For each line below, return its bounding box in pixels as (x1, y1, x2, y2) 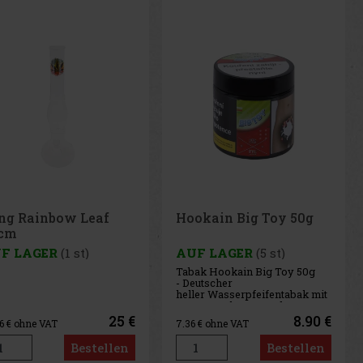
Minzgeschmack (176, 310, 260, 325)
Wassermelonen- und (176, 298, 284, 314)
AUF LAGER (176, 245, 254, 262)
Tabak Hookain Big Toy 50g (176, 264, 316, 280)
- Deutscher (176, 275, 233, 291)
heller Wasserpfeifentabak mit (176, 287, 328, 302)
